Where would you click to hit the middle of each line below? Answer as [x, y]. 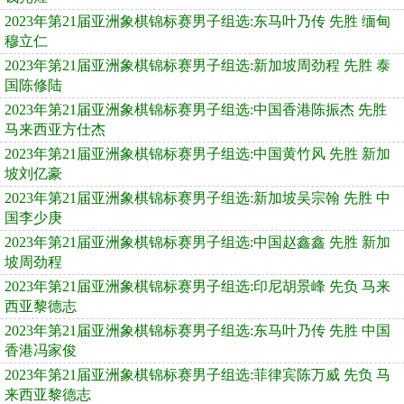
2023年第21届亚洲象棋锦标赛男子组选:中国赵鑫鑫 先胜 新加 [197, 243]
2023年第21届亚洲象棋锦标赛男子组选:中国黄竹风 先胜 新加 [197, 154]
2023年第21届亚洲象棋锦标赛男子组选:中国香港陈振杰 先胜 [196, 110]
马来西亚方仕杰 [55, 130]
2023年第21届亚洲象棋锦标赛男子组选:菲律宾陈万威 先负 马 [197, 375]
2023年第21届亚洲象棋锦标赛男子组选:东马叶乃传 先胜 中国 [197, 331]
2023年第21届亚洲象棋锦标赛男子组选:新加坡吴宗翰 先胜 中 [197, 198]
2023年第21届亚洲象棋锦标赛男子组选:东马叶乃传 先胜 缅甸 [197, 22]
